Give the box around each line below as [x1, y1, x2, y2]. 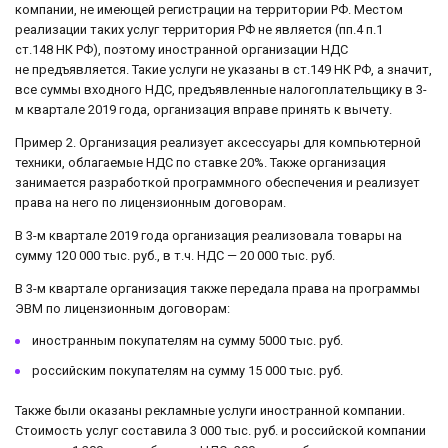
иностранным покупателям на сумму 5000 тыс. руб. [32, 333, 343, 349]
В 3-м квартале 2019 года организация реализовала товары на [15, 227, 402, 243]
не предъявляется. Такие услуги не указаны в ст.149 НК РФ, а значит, [15, 62, 432, 78]
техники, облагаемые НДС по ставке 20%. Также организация [15, 154, 386, 170]
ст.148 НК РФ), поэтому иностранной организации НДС [15, 42, 348, 58]
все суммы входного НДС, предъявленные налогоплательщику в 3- [15, 82, 427, 98]
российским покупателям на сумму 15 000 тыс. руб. [32, 363, 343, 379]
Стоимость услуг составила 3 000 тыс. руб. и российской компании [15, 423, 426, 439]
